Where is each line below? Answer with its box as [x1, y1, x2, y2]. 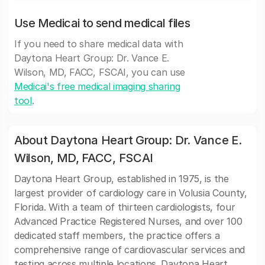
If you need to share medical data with [14, 38, 183, 50]
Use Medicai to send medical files [14, 16, 190, 30]
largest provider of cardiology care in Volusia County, [14, 187, 247, 199]
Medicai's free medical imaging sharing [14, 80, 180, 92]
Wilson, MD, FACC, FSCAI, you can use [14, 66, 186, 78]
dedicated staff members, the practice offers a [14, 230, 220, 241]
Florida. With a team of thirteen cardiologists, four [14, 201, 235, 213]
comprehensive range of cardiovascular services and [14, 244, 245, 256]
